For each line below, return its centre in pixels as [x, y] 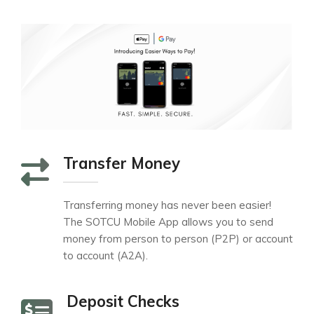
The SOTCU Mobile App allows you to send [168, 222]
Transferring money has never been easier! [167, 205]
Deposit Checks [123, 302]
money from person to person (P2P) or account [178, 239]
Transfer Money [122, 164]
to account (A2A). [105, 256]
